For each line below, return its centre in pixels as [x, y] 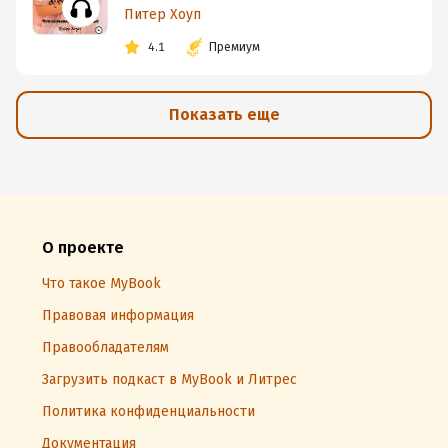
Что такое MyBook [101, 283]
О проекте [83, 247]
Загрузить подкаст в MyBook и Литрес [169, 379]
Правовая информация [118, 315]
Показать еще [224, 114]
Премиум [234, 47]
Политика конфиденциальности [148, 411]
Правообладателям [105, 347]
